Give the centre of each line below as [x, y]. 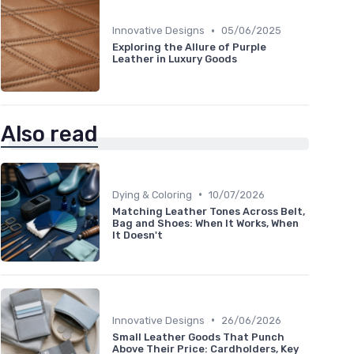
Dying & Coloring [152, 194]
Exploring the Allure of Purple [189, 47]
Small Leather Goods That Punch [198, 337]
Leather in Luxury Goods [175, 59]
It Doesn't [137, 235]
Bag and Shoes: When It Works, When [205, 223]
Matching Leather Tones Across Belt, [209, 211]
